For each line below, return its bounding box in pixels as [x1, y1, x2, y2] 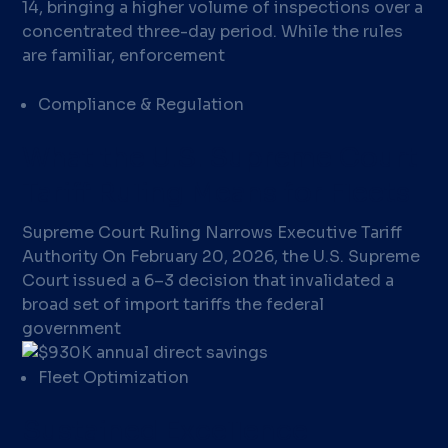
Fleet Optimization [38, 367, 190, 388]
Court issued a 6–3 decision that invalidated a [22, 270, 395, 291]
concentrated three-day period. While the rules [22, 21, 404, 42]
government [22, 318, 122, 339]
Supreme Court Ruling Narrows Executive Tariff [22, 222, 403, 243]
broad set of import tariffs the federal [22, 294, 325, 315]
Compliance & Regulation [38, 94, 245, 115]
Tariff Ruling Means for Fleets [22, 176, 411, 210]
